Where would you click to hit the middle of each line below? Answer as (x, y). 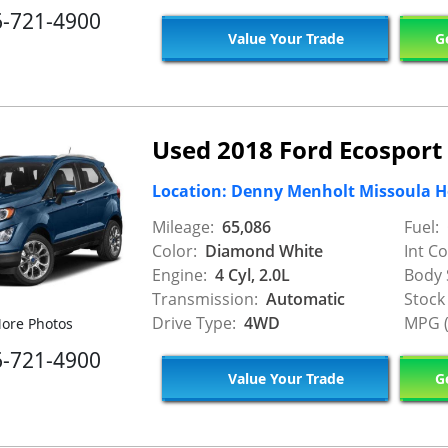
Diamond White (262, 251)
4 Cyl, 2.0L (250, 275)
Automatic (303, 299)
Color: (174, 251)
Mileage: (183, 227)
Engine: (179, 275)
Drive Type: (194, 323)
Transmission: (205, 299)
